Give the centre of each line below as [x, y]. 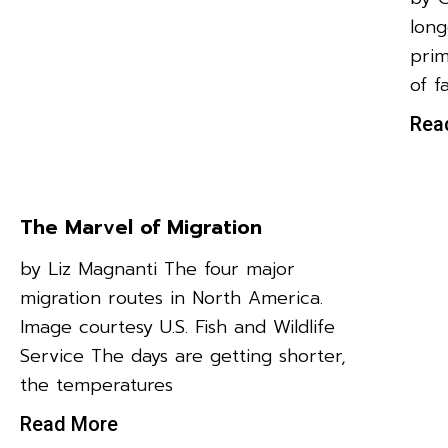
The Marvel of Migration [141, 226]
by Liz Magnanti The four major [157, 268]
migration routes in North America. [171, 297]
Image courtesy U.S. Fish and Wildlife [177, 326]
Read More [69, 423]
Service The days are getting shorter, [183, 355]
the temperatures [96, 384]
